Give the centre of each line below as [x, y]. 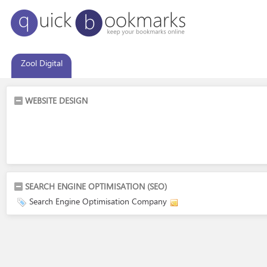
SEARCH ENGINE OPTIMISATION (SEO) [96, 186]
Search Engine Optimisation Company [98, 201]
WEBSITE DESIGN [56, 100]
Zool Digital [41, 63]
